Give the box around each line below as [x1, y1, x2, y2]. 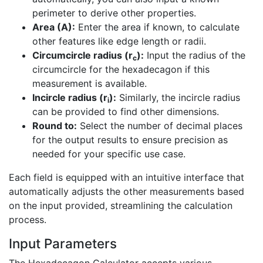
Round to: [32, 120, 77, 132]
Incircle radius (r [32, 92, 107, 104]
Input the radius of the [144, 49, 245, 62]
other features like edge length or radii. [32, 35, 206, 48]
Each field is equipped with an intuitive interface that [9, 171, 244, 184]
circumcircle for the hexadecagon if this [32, 63, 210, 76]
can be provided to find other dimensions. [32, 106, 219, 118]
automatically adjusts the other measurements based [9, 186, 244, 198]
